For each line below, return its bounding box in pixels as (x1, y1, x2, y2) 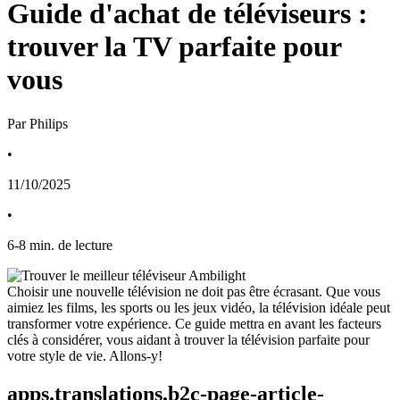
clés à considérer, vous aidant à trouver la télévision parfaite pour (7, 331, 370, 347)
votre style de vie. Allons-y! (7, 347, 162, 363)
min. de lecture (29, 237, 112, 253)
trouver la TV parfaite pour (7, 30, 341, 63)
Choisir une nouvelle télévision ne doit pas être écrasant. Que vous (7, 283, 380, 299)
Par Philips (7, 115, 68, 131)
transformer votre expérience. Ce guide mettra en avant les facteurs (7, 315, 381, 331)
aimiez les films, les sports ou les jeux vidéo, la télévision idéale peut (7, 299, 390, 315)
